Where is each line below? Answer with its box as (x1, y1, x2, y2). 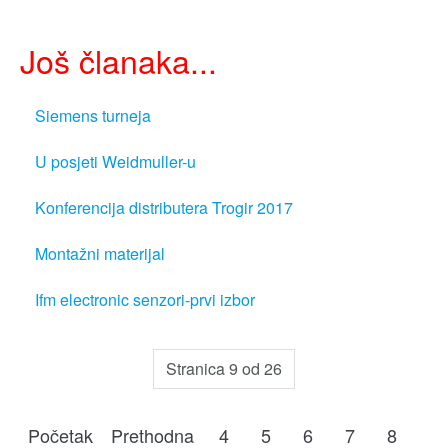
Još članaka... (20, 37, 217, 84)
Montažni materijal (35, 242, 165, 266)
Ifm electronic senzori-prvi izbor (35, 288, 255, 312)
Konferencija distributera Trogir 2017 (35, 196, 293, 220)
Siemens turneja (35, 104, 151, 128)
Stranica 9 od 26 (166, 357, 282, 381)
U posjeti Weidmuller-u (35, 150, 196, 174)
